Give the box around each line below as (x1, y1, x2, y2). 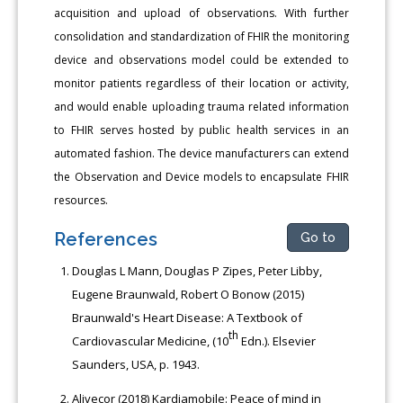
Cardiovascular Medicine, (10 (72, 332, 229, 349)
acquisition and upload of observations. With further (54, 4, 349, 21)
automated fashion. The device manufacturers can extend (54, 145, 349, 161)
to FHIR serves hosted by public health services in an (54, 121, 349, 138)
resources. (54, 192, 109, 208)
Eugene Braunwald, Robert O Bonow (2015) (72, 285, 305, 302)
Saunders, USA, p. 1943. (72, 355, 201, 372)
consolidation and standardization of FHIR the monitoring (54, 28, 349, 44)
